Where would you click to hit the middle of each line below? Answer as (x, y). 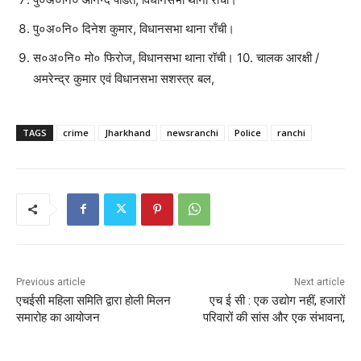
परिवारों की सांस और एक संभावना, (274, 317)
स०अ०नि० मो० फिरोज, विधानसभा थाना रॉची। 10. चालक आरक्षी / (176, 57)
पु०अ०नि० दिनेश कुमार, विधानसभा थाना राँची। (134, 28)
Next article (319, 282)
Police (248, 132)
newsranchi (193, 132)
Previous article (51, 282)
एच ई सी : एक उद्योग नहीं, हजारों (277, 300)
